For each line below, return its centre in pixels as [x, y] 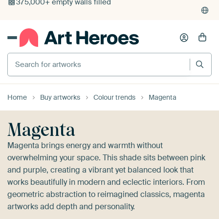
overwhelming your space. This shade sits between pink [106, 157]
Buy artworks [60, 97]
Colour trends [114, 97]
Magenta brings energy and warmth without [85, 145]
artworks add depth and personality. [71, 206]
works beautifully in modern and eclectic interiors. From [106, 182]
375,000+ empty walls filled [64, 30]
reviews [82, 10]
